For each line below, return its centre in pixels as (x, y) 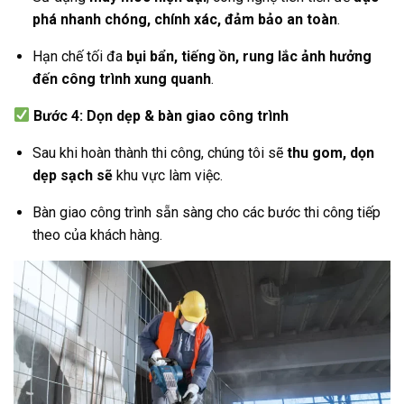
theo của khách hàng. (97, 234)
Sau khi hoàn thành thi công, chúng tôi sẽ (159, 152)
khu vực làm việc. (167, 175)
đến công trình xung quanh (121, 78)
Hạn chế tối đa (79, 56)
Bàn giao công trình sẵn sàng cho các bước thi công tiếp (206, 212)
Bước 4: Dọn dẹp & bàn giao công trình (161, 115)
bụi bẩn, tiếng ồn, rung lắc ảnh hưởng (248, 56)
